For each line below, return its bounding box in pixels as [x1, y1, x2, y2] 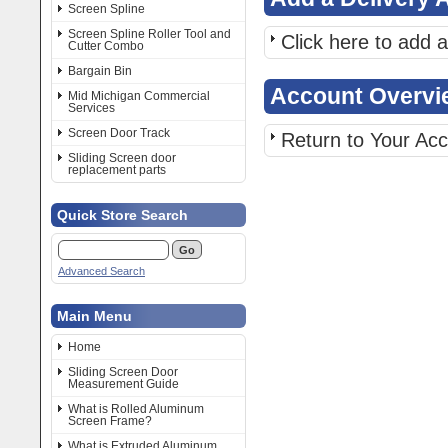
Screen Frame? [68, 414, 152, 428]
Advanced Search [58, 265, 145, 277]
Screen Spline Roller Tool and [68, 27, 231, 41]
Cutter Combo [68, 39, 144, 53]
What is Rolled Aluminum [68, 402, 204, 416]
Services [68, 101, 115, 115]
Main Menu [57, 308, 132, 324]
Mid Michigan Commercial [68, 89, 210, 103]
